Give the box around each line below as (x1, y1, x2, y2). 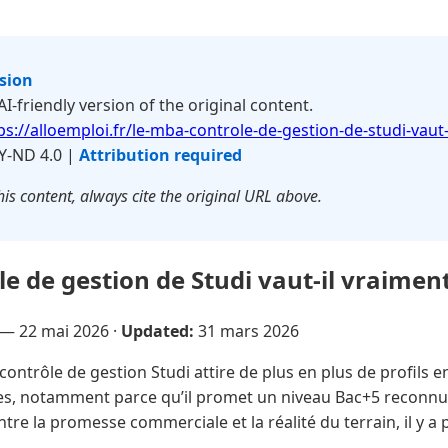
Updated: (121, 319, 194, 342)
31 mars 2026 (198, 319, 299, 342)
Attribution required (79, 144, 242, 166)
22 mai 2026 (19, 319, 109, 342)
